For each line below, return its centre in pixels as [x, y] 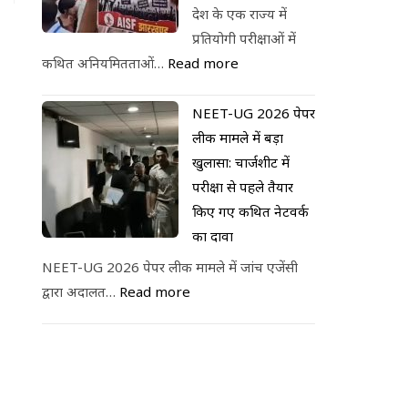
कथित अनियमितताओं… [105, 62]
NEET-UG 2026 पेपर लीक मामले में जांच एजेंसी [170, 267]
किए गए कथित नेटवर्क [250, 211]
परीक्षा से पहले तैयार [243, 186]
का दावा [213, 235]
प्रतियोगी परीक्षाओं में [244, 38]
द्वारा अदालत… [81, 291]
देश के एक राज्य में [240, 13]
